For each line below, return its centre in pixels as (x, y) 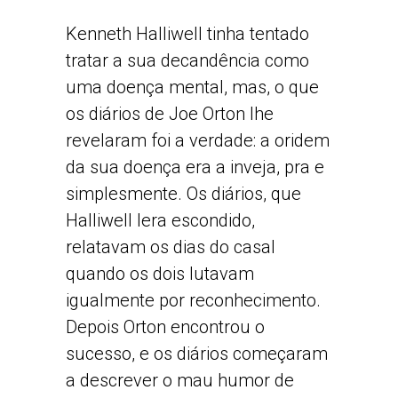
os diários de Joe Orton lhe (170, 114)
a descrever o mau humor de (180, 380)
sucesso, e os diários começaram (197, 354)
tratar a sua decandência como (187, 60)
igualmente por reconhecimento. (193, 300)
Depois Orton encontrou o (165, 327)
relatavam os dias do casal (171, 247)
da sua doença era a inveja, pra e (195, 167)
